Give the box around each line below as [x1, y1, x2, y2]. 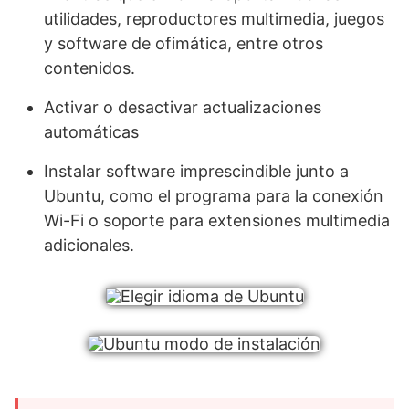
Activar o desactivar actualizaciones [44, 98, 321, 118]
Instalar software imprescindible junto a [44, 162, 349, 182]
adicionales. [44, 236, 134, 256]
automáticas [44, 122, 139, 142]
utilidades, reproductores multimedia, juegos [44, 9, 384, 29]
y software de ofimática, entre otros [44, 34, 323, 54]
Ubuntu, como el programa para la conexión [44, 186, 383, 206]
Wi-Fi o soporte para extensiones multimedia [44, 211, 390, 231]
